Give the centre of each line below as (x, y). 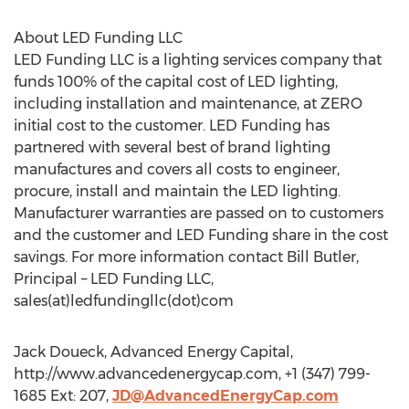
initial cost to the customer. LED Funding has (172, 126)
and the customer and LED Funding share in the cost (201, 235)
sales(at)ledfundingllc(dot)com (124, 301)
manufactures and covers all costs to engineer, (177, 169)
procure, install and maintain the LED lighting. (177, 191)
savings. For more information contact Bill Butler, (186, 257)
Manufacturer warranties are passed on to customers (199, 213)
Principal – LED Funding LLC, (114, 279)
